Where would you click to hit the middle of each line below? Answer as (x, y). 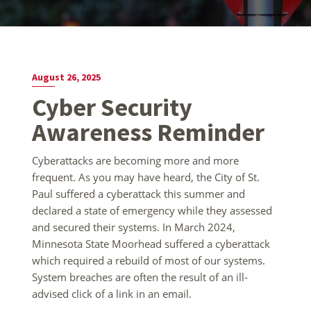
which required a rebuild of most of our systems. (149, 260)
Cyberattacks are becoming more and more (135, 160)
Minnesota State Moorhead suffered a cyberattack (151, 243)
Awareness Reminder (148, 132)
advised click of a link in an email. (112, 293)
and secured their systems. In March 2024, (134, 227)
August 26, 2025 (66, 77)
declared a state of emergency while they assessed (152, 210)
